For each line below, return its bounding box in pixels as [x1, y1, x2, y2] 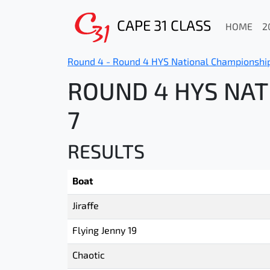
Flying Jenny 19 [72, 227, 137, 236]
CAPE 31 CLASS [117, 19, 212, 34]
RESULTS [67, 144, 145, 163]
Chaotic [72, 251, 105, 261]
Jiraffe [72, 202, 99, 212]
